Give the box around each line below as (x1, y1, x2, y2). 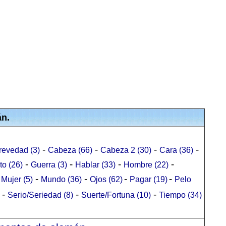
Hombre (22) (124, 160, 168, 169)
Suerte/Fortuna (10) (81, 191, 151, 199)
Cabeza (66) (48, 146, 92, 154)
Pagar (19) (130, 175, 167, 184)
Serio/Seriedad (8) (8, 191, 73, 199)
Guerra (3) (31, 160, 67, 169)
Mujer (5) (1, 175, 33, 184)
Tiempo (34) (159, 191, 202, 199)
